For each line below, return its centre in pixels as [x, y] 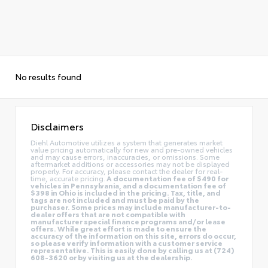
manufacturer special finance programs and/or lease [128, 221]
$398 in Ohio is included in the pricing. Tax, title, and [126, 192]
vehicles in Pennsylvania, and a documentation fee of [128, 185]
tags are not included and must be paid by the [115, 199]
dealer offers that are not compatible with [108, 214]
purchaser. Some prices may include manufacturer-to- [131, 206]
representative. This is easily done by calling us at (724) [133, 249]
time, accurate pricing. [68, 178]
